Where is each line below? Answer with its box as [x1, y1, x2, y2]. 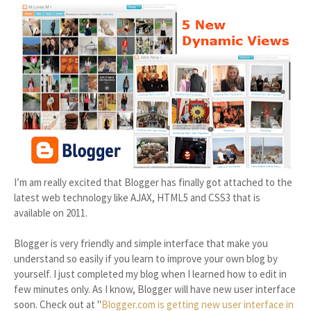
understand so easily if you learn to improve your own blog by [14, 252, 278, 265]
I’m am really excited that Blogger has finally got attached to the [14, 176, 292, 189]
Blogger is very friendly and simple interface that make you [14, 237, 268, 250]
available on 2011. [14, 206, 87, 219]
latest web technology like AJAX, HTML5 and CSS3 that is [14, 191, 260, 204]
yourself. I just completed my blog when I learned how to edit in [14, 267, 287, 280]
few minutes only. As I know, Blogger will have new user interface [14, 283, 296, 296]
